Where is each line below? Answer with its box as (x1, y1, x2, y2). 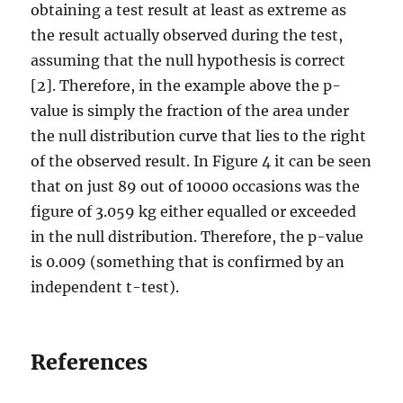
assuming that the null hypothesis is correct (31, 51, 346, 69)
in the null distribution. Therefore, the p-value (31, 228, 364, 246)
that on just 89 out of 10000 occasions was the (31, 177, 361, 195)
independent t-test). (31, 278, 180, 296)
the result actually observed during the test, (31, 26, 344, 44)
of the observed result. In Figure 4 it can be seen (31, 152, 372, 170)
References (31, 349, 148, 375)
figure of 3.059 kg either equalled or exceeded (31, 202, 357, 220)
